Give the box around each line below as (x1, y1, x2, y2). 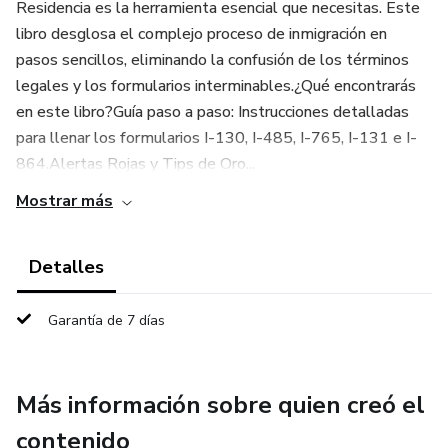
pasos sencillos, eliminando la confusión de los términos (16, 49, 409, 71)
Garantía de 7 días (48, 311, 165, 330)
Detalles (29, 255, 104, 279)
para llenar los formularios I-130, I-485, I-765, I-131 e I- (16, 127, 417, 149)
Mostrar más (16, 190, 113, 212)
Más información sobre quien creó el (16, 389, 425, 421)
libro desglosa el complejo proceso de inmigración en (16, 23, 387, 45)
